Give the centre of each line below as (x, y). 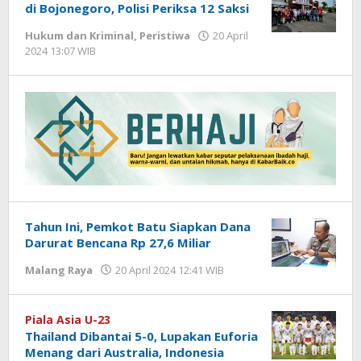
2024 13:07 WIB (60, 50)
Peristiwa (165, 35)
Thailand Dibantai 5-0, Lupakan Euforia (141, 336)
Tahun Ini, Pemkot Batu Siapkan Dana (138, 226)
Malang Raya (59, 270)
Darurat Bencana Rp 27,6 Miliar (118, 242)
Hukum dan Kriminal (79, 35)
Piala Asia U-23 (68, 319)
